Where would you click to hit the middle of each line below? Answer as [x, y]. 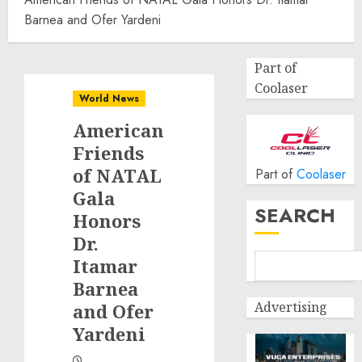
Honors [107, 221]
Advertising [291, 307]
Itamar [105, 266]
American [118, 130]
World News [109, 99]
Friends [108, 153]
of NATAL [117, 175]
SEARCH [295, 215]
